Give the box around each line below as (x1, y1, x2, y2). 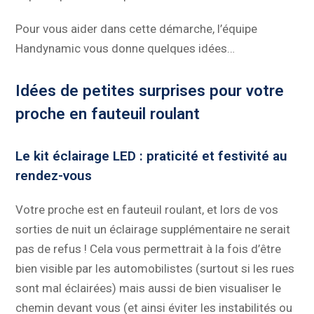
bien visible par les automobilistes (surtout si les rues (15, 261, 295, 276)
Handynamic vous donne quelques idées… (15, 41, 235, 56)
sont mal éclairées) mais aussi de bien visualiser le (15, 281, 282, 296)
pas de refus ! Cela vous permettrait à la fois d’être (15, 242, 282, 257)
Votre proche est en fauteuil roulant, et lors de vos (15, 203, 279, 217)
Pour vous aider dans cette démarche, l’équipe (15, 22, 258, 36)
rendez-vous (15, 168, 93, 184)
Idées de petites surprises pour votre (15, 81, 285, 100)
